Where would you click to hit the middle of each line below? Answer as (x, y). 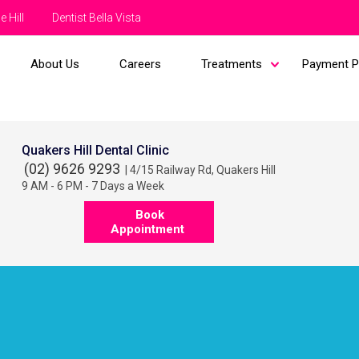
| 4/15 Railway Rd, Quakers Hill (200, 170)
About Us (54, 64)
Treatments (231, 64)
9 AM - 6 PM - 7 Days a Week (93, 186)
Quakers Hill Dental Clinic (96, 150)
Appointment (148, 229)
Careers (140, 64)
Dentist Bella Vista (97, 18)
